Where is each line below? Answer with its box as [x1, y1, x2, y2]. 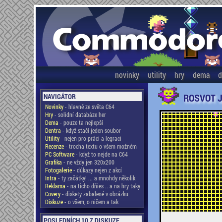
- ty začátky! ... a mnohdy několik [56, 174, 135, 182]
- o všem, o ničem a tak [62, 198, 118, 206]
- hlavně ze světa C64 [63, 103, 114, 111]
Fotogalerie [45, 166, 72, 174]
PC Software [45, 150, 74, 158]
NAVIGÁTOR [43, 92, 76, 101]
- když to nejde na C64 [74, 150, 128, 158]
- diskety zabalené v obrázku [60, 190, 128, 198]
